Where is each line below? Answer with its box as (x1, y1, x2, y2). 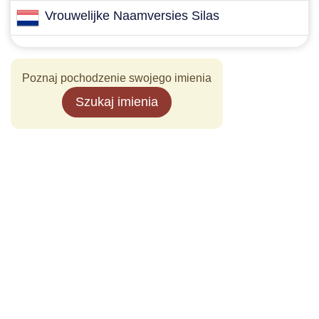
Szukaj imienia (75, 95, 158, 109)
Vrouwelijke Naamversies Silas (45, 9, 219, 23)
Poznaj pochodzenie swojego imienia (22, 72, 211, 84)
